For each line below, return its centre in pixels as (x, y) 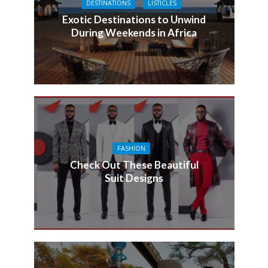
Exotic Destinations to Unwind (134, 19)
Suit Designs (134, 178)
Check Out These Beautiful (134, 165)
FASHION (131, 149)
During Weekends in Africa (134, 32)
